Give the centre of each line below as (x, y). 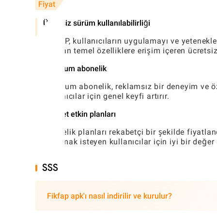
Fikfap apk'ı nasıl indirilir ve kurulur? (109, 196)
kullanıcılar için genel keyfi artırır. (106, 96)
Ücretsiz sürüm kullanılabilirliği (97, 23)
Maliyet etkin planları (79, 114)
